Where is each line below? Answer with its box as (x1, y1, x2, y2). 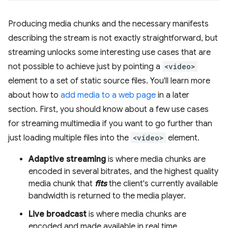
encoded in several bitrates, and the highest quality (28, 166, 218, 177)
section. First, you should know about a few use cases (8, 104, 209, 115)
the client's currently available (107, 179, 218, 189)
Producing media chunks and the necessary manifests (8, 19, 209, 29)
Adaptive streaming (28, 154, 106, 164)
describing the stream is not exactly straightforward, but (8, 33, 218, 43)
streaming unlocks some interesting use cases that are (8, 47, 211, 58)
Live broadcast (28, 209, 87, 219)
